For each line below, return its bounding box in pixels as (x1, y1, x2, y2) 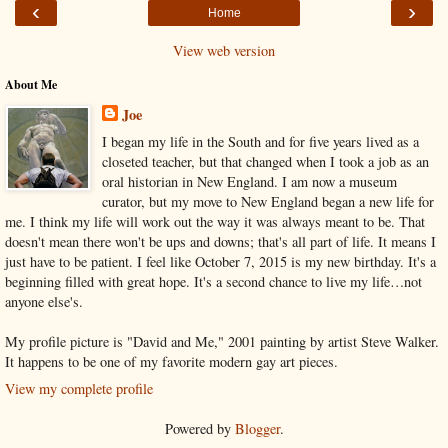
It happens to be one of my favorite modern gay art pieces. (5, 351, 338, 371)
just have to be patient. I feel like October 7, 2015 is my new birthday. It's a (5, 251, 436, 271)
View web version (173, 40, 275, 60)
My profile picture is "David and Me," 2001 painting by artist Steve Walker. (5, 331, 439, 351)
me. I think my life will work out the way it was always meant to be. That (5, 211, 425, 231)
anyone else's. (5, 291, 83, 311)
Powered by (164, 418, 235, 438)
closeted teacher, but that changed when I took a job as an (101, 151, 429, 171)
